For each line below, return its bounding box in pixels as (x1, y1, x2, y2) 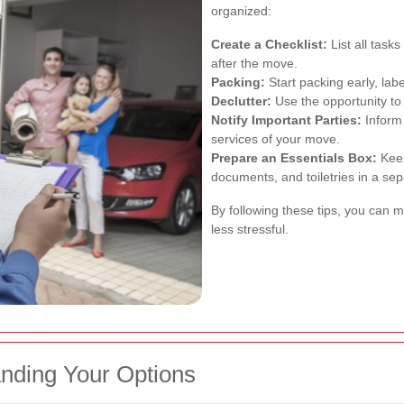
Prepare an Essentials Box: (211, 150, 377, 165)
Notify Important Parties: (211, 112, 362, 127)
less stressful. (211, 221, 289, 236)
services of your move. (211, 131, 340, 146)
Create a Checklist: (211, 36, 327, 51)
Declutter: (211, 93, 271, 108)
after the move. (211, 55, 298, 70)
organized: (211, 3, 271, 18)
